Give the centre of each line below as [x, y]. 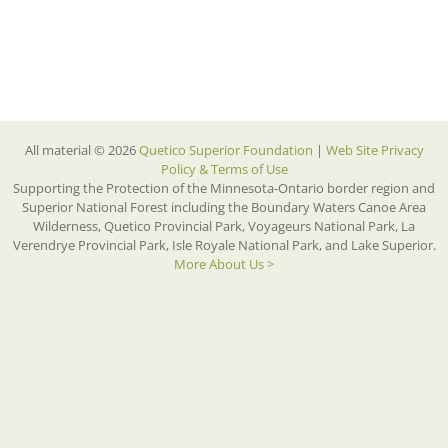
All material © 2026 [81, 150]
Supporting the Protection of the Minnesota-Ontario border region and [224, 188]
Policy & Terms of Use [224, 169]
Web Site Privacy [374, 150]
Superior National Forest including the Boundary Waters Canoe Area [224, 207]
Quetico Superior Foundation [227, 150]
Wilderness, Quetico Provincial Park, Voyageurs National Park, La [224, 226]
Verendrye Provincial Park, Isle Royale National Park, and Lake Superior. [224, 245]
